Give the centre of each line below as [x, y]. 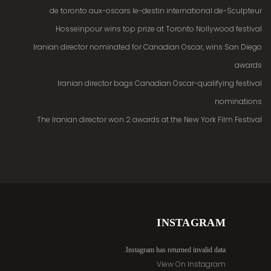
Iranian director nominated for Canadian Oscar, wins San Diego [148, 47]
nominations [238, 101]
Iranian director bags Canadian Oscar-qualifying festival [160, 83]
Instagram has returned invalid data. [176, 250]
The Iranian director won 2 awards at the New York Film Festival [149, 119]
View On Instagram [191, 264]
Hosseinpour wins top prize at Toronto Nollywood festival [159, 29]
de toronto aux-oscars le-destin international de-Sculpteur [156, 11]
